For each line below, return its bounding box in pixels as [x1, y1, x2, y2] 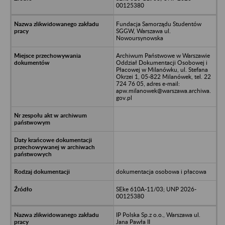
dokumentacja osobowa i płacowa [116, 167, 206, 175]
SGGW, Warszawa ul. [116, 27, 171, 35]
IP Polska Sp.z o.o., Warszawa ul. [116, 210, 200, 218]
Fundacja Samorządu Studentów [116, 20, 201, 28]
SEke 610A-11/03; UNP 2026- [116, 185, 196, 193]
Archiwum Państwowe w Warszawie [116, 51, 210, 59]
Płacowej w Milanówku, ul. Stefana [116, 65, 208, 73]
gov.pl [116, 93, 132, 101]
